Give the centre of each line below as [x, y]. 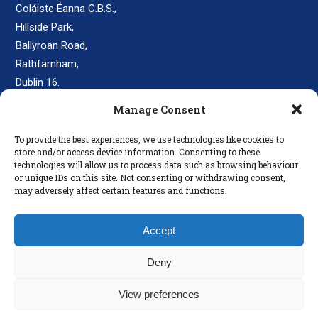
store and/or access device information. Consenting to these [137, 152]
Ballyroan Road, [52, 45]
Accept [159, 230]
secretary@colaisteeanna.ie [109, 125]
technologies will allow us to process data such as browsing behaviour [156, 165]
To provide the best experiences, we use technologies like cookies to [149, 139]
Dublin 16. [38, 82]
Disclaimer [40, 280]
